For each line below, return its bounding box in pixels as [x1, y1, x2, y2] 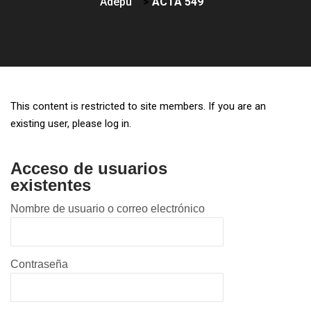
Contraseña [10, 258, 68, 270]
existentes [10, 176, 91, 194]
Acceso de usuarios [10, 159, 167, 178]
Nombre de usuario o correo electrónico [10, 203, 205, 215]
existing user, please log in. [10, 117, 131, 130]
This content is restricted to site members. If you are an [10, 100, 266, 112]
